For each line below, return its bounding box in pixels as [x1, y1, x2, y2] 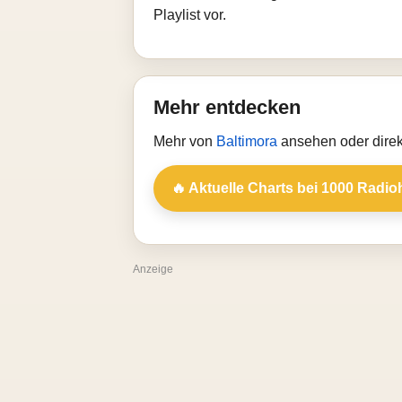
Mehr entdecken [153, 96, 301, 118]
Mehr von [153, 134, 216, 149]
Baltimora [216, 134, 281, 149]
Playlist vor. [153, 7, 226, 22]
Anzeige [133, 263, 173, 275]
